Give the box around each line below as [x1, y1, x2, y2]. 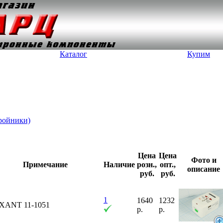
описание [187, 165, 220, 173]
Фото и [191, 156, 217, 164]
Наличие [104, 160, 135, 169]
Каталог [60, 50, 87, 58]
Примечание [22, 160, 68, 169]
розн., [137, 160, 157, 169]
